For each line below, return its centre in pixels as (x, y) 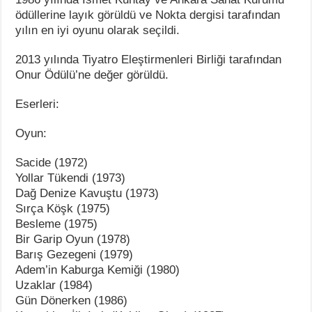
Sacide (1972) (52, 162)
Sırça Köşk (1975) (63, 208)
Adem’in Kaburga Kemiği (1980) (98, 270)
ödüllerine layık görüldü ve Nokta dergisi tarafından (148, 15)
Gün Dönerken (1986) (72, 300)
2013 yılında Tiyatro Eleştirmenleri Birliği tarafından (149, 59)
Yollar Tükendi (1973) (71, 178)
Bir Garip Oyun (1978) (73, 239)
